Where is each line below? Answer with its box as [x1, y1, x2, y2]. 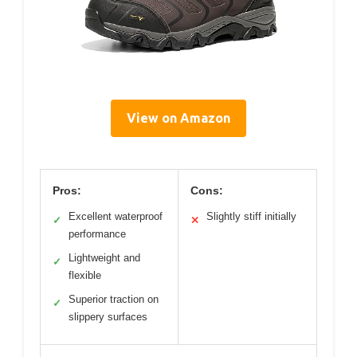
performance [69, 228, 126, 241]
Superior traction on [69, 293, 159, 306]
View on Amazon [127, 111, 230, 126]
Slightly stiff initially [206, 210, 296, 223]
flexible [69, 269, 101, 282]
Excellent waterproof [69, 210, 163, 223]
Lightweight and [69, 252, 140, 265]
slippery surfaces [69, 311, 147, 324]
